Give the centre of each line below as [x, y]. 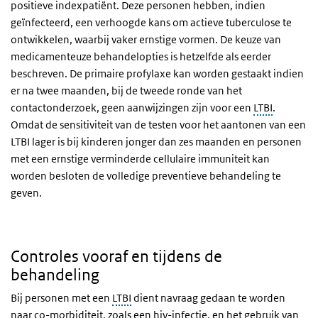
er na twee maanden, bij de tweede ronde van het [126, 90]
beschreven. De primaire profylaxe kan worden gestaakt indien [157, 73]
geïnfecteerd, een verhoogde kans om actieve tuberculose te [151, 22]
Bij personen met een [61, 297]
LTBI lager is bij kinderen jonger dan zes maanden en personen [156, 141]
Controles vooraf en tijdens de [116, 256]
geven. [26, 192]
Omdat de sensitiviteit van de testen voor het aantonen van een [158, 124]
